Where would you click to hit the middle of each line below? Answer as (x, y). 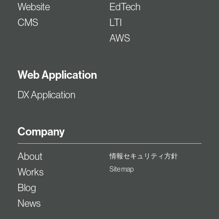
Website (33, 7)
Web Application (57, 75)
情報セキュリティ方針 (144, 156)
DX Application (46, 94)
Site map (122, 169)
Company (41, 131)
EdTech (125, 7)
